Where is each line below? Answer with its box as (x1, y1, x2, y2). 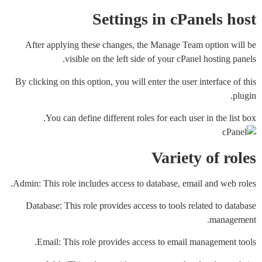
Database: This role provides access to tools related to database (26, 200, 256, 211)
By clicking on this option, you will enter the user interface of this (15, 76, 256, 87)
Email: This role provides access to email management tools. (37, 237, 256, 247)
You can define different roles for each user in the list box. (46, 113, 256, 123)
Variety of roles (151, 148, 256, 167)
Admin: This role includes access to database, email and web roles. (13, 178, 256, 188)
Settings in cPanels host (92, 10, 256, 29)
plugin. (233, 90, 256, 101)
